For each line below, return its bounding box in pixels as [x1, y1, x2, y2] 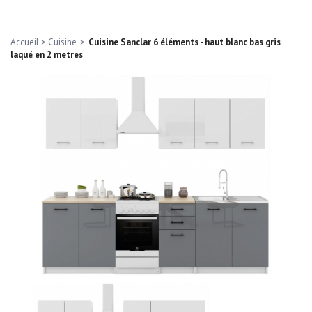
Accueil [10, 36, 39, 48]
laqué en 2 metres [10, 49, 83, 61]
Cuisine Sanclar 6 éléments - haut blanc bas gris [88, 36, 281, 48]
